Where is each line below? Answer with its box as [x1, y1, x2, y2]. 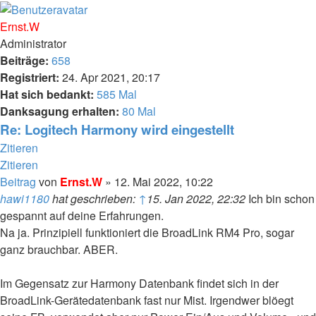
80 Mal [122, 103, 156, 120]
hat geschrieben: [49, 190, 138, 207]
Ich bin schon [245, 190, 315, 207]
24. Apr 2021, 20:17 [59, 69, 160, 86]
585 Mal [97, 86, 137, 103]
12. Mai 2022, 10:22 [114, 174, 213, 190]
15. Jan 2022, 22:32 [147, 190, 245, 207]
